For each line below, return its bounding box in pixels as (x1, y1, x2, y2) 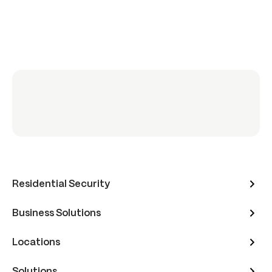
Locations (12, 237, 60, 247)
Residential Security (12, 179, 110, 189)
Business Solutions (12, 208, 101, 218)
